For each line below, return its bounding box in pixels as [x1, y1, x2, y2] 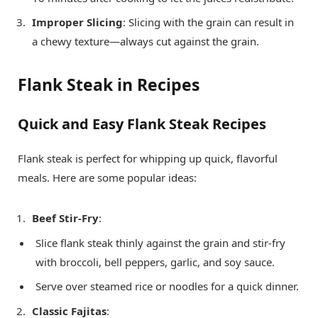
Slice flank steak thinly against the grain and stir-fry [35, 235, 285, 250]
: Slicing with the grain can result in [123, 15, 294, 30]
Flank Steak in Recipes [18, 73, 199, 97]
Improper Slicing [32, 15, 123, 30]
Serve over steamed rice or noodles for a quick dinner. [35, 279, 299, 294]
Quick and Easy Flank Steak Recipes [18, 114, 266, 134]
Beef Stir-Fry [32, 211, 99, 226]
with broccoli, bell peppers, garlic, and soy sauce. [35, 254, 275, 269]
